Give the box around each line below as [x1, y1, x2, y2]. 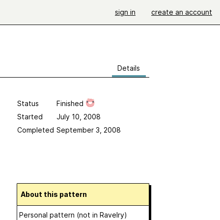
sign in [115, 8, 136, 16]
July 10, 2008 [56, 112, 101, 121]
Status [17, 99, 39, 108]
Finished [56, 99, 85, 108]
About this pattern [25, 190, 87, 198]
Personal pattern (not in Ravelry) [19, 211, 127, 219]
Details [117, 64, 140, 72]
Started [17, 112, 43, 121]
